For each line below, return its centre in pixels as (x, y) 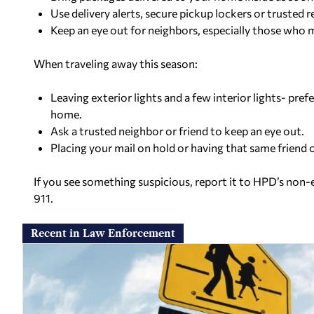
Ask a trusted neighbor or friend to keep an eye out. (177, 130)
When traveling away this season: (116, 63)
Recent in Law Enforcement (103, 233)
